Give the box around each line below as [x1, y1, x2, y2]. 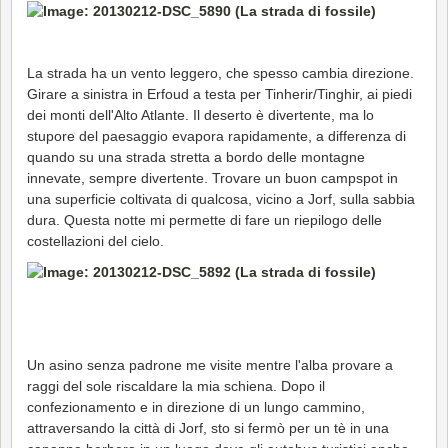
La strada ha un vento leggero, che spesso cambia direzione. [27, 64, 414, 81]
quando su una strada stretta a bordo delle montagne [27, 148, 365, 165]
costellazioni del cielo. [27, 232, 164, 249]
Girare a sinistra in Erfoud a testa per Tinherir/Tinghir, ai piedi [27, 85, 412, 102]
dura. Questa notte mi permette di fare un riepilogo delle [27, 211, 382, 228]
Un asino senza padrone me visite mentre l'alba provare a [27, 356, 393, 373]
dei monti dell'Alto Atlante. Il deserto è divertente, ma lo [27, 106, 374, 123]
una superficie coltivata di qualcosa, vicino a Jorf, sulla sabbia [27, 190, 415, 207]
